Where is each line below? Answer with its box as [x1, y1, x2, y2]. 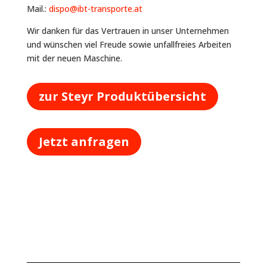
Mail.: [26, 2, 49, 14]
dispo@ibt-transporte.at [48, 2, 142, 14]
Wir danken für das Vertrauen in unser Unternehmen [26, 24, 229, 36]
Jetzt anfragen [38, 133, 129, 150]
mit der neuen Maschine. [26, 52, 122, 64]
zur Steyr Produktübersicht [38, 88, 206, 104]
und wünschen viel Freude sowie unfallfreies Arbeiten [26, 38, 231, 50]
